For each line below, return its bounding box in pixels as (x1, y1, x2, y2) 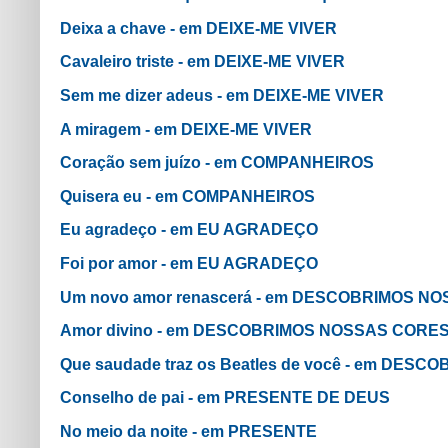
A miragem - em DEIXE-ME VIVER (60, 120, 312, 138)
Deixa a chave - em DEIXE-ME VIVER (60, 19, 337, 37)
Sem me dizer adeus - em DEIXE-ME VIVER (60, 86, 384, 104)
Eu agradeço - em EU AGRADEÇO (60, 221, 318, 239)
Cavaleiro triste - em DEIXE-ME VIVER (60, 53, 345, 71)
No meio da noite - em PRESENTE (60, 422, 317, 440)
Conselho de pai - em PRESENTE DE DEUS (60, 389, 390, 407)
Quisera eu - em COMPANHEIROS (60, 187, 315, 205)
